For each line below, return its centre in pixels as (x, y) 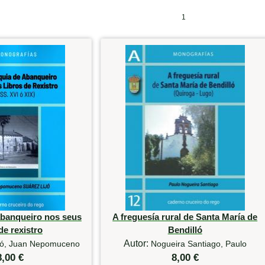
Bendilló (185, 230)
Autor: (137, 244)
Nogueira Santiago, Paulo (198, 244)
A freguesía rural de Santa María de (185, 217)
